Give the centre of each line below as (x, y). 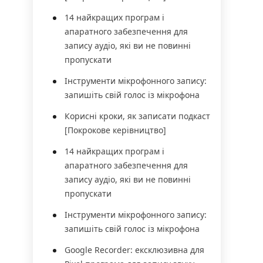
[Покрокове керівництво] (115, 130)
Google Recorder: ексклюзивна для (134, 250)
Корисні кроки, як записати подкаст (137, 116)
